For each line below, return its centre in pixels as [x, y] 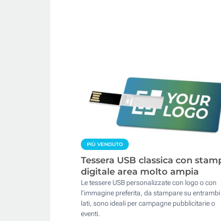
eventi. [91, 214]
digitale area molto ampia [140, 172]
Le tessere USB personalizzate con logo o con [149, 183]
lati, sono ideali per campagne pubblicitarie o [148, 203]
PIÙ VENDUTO [105, 145]
